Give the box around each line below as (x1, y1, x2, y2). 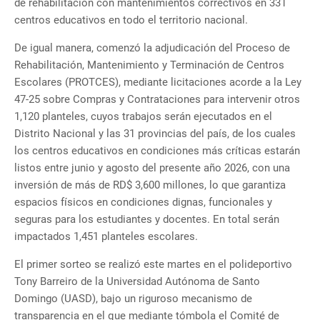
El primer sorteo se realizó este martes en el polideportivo (14, 258, 292, 271)
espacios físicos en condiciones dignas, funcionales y (14, 196, 272, 209)
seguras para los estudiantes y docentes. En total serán (14, 213, 279, 226)
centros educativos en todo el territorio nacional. (14, 14, 248, 27)
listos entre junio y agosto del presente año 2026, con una (14, 161, 290, 175)
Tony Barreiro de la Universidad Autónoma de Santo (14, 275, 260, 289)
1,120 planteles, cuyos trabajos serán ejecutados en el (14, 110, 272, 124)
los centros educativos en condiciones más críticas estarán (14, 144, 300, 158)
